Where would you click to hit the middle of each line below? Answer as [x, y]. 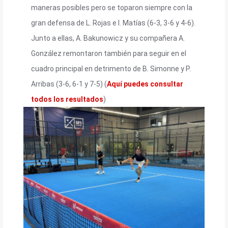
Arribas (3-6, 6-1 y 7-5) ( [69, 84]
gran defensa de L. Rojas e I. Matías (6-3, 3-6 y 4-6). [113, 23]
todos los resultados [67, 99]
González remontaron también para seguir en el [109, 53]
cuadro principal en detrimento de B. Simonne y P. [111, 68]
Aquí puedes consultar [145, 84]
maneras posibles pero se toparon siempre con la [112, 7]
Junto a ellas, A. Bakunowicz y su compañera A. [108, 38]
